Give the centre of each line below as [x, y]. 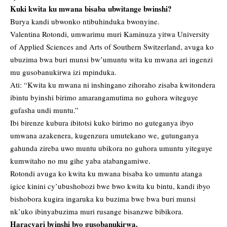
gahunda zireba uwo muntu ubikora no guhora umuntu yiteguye [111, 148]
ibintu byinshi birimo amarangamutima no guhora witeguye [104, 98]
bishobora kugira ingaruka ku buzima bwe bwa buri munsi [103, 199]
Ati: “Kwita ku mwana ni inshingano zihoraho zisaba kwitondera [113, 85]
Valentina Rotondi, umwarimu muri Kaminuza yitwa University [110, 34]
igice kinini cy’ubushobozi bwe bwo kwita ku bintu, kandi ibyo [110, 186]
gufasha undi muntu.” [44, 110]
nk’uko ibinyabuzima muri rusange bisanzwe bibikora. [97, 212]
